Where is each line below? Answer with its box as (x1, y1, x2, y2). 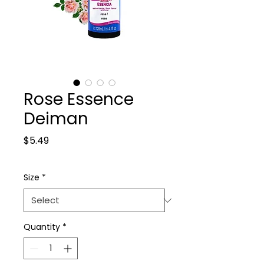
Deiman (24, 107, 88, 130)
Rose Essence (24, 88, 134, 111)
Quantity (24, 221, 60, 233)
